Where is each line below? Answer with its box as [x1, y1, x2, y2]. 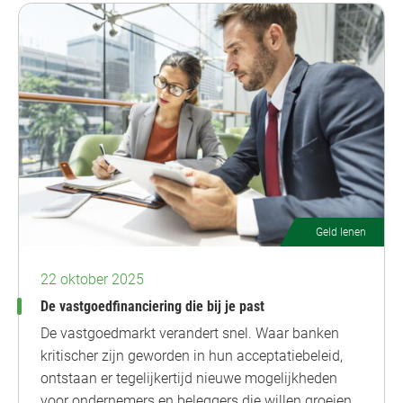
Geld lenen [316, 225, 366, 238]
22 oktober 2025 [40, 270, 144, 288]
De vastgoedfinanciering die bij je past [40, 297, 264, 315]
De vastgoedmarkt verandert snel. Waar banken [40, 324, 339, 342]
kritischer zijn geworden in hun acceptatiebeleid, [40, 346, 343, 364]
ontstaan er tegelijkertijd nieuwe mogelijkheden [40, 369, 337, 387]
